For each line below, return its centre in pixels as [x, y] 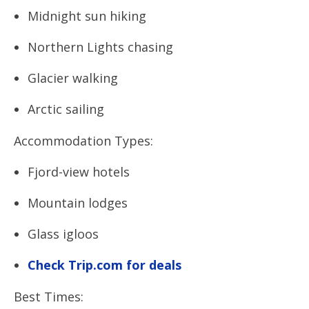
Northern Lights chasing [100, 47]
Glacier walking [73, 78]
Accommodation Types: [83, 141]
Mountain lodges [78, 203]
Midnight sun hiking [87, 16]
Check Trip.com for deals [104, 265]
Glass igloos [63, 234]
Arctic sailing [66, 109]
